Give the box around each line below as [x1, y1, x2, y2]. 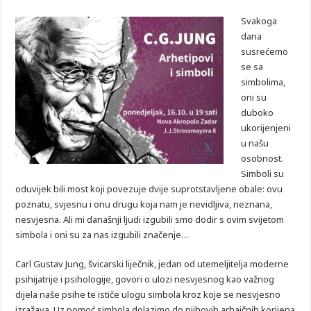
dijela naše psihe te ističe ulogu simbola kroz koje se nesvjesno [15, 288, 281, 301]
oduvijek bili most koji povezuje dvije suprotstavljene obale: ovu [15, 183, 283, 196]
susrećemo [241, 45, 289, 58]
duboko [241, 106, 274, 119]
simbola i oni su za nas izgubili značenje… [15, 228, 190, 242]
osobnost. [241, 152, 284, 165]
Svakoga [241, 15, 278, 28]
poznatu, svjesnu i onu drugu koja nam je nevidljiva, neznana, [15, 198, 273, 211]
